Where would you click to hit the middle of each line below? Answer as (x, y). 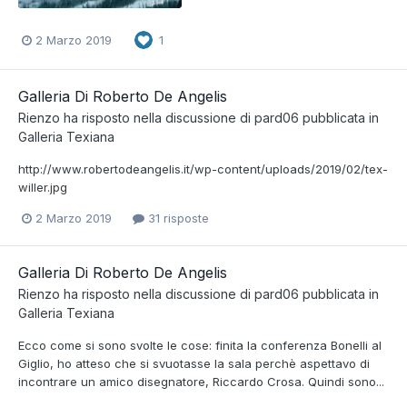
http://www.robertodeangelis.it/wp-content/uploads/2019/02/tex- (203, 169)
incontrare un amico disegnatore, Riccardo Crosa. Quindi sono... (201, 382)
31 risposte (177, 218)
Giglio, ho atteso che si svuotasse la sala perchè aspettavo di (194, 364)
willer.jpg (43, 188)
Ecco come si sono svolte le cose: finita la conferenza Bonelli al (200, 346)
